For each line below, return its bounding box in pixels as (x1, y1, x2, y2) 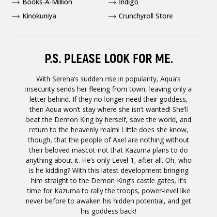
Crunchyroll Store (119, 11, 173, 20)
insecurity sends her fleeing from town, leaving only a (25, 84, 192, 93)
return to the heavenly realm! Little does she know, (29, 125, 188, 134)
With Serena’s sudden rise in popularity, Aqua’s (36, 74, 181, 83)
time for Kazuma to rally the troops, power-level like (27, 186, 190, 195)
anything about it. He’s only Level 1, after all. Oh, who (25, 155, 192, 165)
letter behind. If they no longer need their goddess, (29, 94, 188, 104)
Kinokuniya (22, 11, 56, 20)
